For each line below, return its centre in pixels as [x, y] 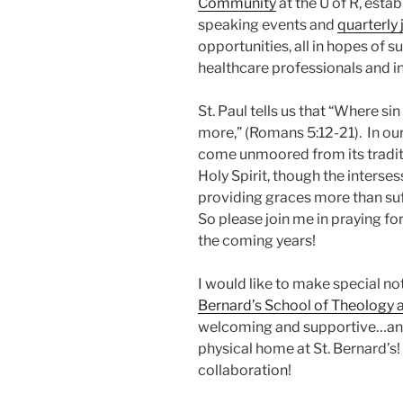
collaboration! [245, 371]
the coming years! [258, 241]
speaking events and [268, 25]
